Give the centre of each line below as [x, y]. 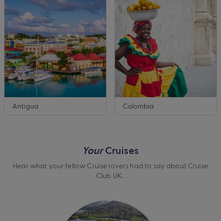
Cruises [121, 150]
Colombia [139, 106]
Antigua [26, 106]
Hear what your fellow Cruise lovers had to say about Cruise [110, 166]
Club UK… [110, 175]
